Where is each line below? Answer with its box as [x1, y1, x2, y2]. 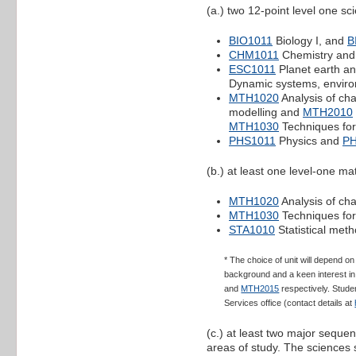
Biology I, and [273, 34, 347, 48]
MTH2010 [303, 106, 353, 119]
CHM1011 [229, 48, 279, 62]
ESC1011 [229, 63, 276, 76]
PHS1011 [229, 134, 276, 148]
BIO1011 [229, 34, 273, 48]
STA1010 [229, 223, 275, 237]
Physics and [276, 134, 342, 148]
